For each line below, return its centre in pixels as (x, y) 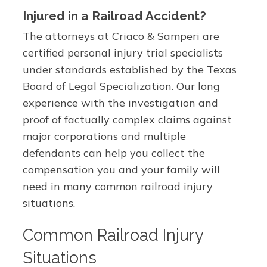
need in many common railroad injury (117, 186)
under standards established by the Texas (129, 69)
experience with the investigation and (120, 103)
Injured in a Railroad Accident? (114, 16)
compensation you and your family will (121, 170)
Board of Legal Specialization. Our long (121, 86)
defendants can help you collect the (114, 153)
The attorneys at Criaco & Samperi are (121, 36)
